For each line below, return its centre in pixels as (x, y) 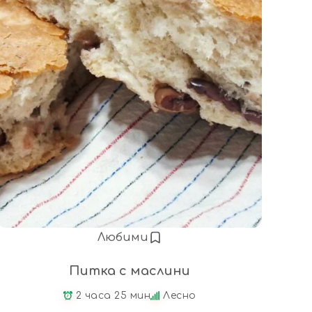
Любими (123, 237)
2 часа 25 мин (113, 295)
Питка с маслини (130, 271)
